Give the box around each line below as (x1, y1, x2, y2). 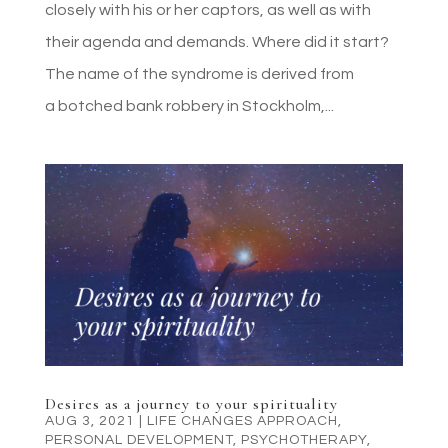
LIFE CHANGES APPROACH (146, 414, 338, 429)
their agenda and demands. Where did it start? (44, 34, 389, 51)
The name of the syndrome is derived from (44, 66, 354, 83)
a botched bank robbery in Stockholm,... (44, 98, 334, 115)
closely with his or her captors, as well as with (44, 2, 371, 19)
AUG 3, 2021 (44, 414, 135, 429)
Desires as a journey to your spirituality (44, 394, 338, 415)
